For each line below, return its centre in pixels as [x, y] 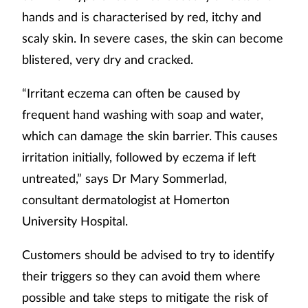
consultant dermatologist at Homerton [126, 199]
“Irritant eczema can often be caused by [131, 92]
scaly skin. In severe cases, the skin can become [153, 37]
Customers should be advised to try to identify [148, 254]
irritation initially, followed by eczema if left [139, 156]
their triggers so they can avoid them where [141, 275]
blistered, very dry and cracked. [108, 59]
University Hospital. [75, 220]
